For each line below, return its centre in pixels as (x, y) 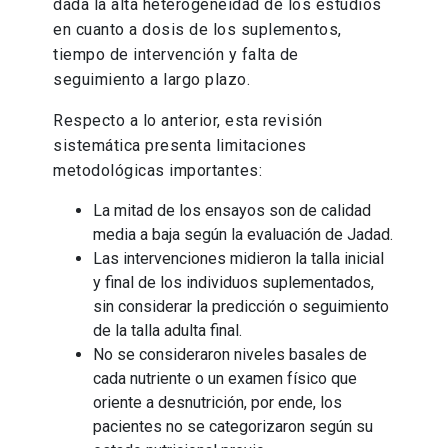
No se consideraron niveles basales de (230, 355)
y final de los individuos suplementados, (234, 283)
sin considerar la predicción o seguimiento (241, 307)
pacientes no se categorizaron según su (233, 427)
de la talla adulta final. (168, 331)
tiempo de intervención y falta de (176, 55)
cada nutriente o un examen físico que (225, 379)
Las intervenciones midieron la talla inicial (239, 259)
